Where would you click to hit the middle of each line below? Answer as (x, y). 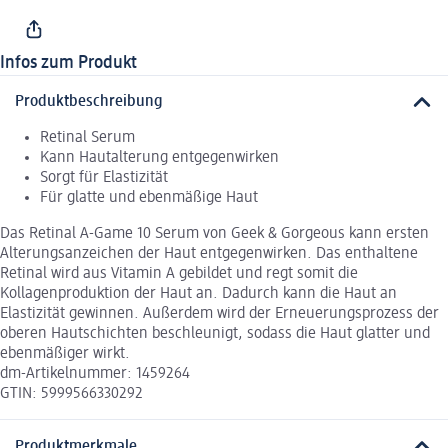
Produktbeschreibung (89, 102)
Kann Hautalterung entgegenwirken (159, 158)
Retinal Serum (87, 138)
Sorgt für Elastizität (104, 178)
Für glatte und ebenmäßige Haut (149, 198)
